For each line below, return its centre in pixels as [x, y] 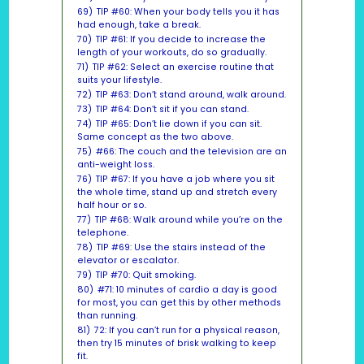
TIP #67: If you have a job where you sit [185, 180]
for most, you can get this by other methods [179, 303]
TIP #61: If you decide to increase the [180, 40]
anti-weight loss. [115, 165]
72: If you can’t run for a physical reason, [186, 331]
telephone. [102, 233]
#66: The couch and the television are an [191, 152]
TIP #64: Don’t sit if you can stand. [172, 110]
